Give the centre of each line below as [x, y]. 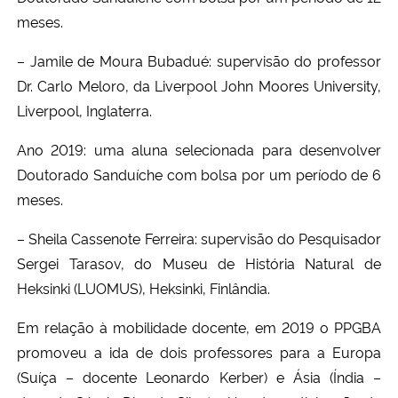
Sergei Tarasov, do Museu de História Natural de [199, 263]
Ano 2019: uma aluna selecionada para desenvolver [199, 149]
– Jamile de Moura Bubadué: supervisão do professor [199, 60]
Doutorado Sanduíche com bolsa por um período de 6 [199, 174]
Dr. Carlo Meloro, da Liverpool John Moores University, [199, 85]
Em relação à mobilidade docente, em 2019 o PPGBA [199, 326]
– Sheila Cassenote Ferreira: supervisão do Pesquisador [199, 238]
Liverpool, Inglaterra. [84, 110]
